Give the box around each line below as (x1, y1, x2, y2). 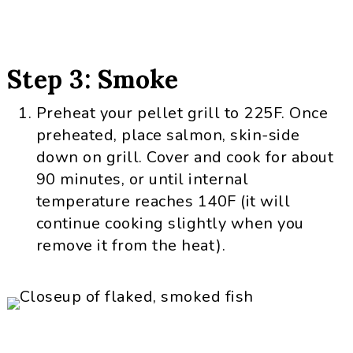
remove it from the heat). (35, 235, 226, 256)
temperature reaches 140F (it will (35, 191, 291, 212)
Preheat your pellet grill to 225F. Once (35, 102, 329, 124)
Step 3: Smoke (6, 63, 179, 95)
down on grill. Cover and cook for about (35, 147, 334, 168)
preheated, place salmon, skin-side (35, 124, 300, 146)
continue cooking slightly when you (35, 213, 304, 234)
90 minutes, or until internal (35, 169, 249, 190)
